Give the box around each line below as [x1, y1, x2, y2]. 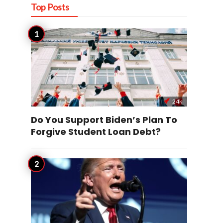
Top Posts [31, 1, 69, 12]
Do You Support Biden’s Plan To [31, 113, 177, 126]
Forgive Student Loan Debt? [31, 125, 161, 138]
